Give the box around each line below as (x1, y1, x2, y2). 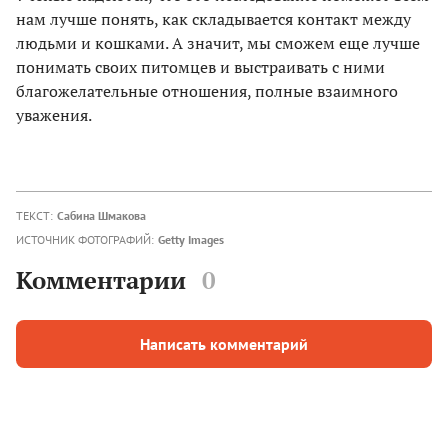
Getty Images (158, 231, 224, 247)
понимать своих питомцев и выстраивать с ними (16, 55, 385, 78)
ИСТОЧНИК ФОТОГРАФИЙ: (16, 231, 154, 247)
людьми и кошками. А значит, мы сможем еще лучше (16, 31, 420, 54)
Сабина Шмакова (57, 207, 146, 223)
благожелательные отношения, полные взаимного (16, 79, 398, 102)
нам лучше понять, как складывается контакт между (16, 7, 411, 30)
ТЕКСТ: (16, 207, 53, 223)
